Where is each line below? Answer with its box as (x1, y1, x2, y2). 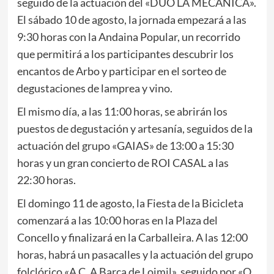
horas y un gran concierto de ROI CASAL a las (17, 156, 229, 170)
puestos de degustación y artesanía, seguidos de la (17, 122, 253, 136)
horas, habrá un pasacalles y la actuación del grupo (17, 248, 253, 262)
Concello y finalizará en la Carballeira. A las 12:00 (17, 231, 248, 245)
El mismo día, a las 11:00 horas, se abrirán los (17, 105, 228, 119)
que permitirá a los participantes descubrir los (17, 47, 234, 61)
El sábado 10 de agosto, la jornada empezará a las (17, 13, 246, 27)
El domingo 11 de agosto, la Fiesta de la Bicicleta (17, 196, 243, 210)
